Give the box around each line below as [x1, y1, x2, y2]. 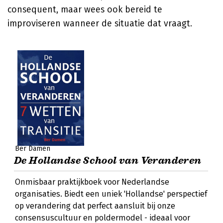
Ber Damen [15, 144, 50, 153]
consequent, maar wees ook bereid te [7, 4, 162, 15]
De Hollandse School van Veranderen [14, 154, 202, 167]
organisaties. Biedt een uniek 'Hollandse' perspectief [15, 189, 207, 199]
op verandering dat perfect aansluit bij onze [15, 201, 175, 211]
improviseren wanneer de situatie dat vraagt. [7, 18, 192, 29]
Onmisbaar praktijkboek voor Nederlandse [15, 177, 169, 187]
